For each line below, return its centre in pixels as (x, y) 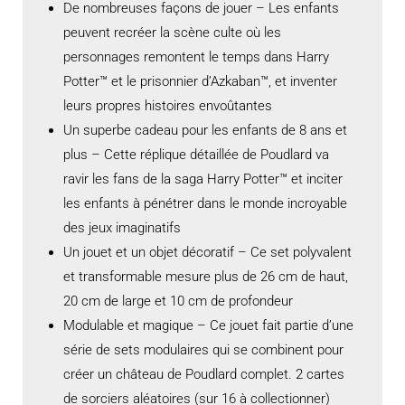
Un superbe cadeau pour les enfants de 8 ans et (205, 131)
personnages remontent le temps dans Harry (196, 57)
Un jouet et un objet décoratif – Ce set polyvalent (207, 253)
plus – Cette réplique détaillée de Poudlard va (196, 155)
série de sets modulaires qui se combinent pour (203, 350)
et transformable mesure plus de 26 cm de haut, (206, 277)
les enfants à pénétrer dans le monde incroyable (205, 204)
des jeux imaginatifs (122, 228)
